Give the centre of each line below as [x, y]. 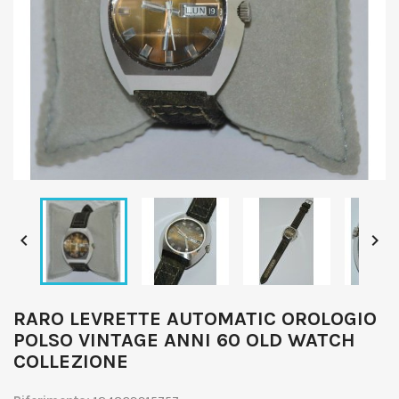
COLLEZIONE [71, 362]
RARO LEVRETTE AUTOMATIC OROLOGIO [195, 319]
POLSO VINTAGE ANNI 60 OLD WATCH [184, 340]
